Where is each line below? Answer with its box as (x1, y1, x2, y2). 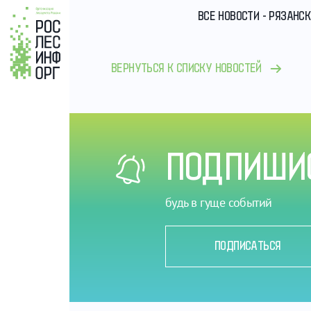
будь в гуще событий (165, 194, 272, 210)
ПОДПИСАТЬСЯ (215, 239, 281, 253)
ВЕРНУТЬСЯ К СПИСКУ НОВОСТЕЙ (111, 62, 262, 76)
